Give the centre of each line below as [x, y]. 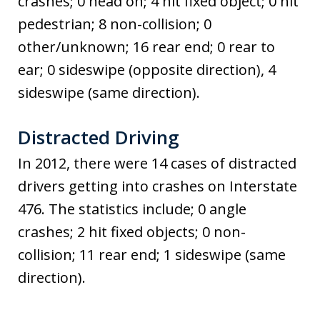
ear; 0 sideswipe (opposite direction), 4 [147, 70]
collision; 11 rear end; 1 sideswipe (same [152, 255]
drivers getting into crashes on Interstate [157, 186]
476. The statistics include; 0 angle [132, 209]
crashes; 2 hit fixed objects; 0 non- [132, 232]
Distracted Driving [99, 137]
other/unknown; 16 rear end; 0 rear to [146, 47]
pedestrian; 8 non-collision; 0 [115, 24]
